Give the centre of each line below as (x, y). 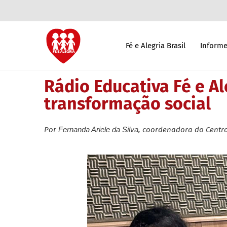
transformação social (127, 103)
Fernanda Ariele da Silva (98, 129)
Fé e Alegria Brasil (156, 45)
